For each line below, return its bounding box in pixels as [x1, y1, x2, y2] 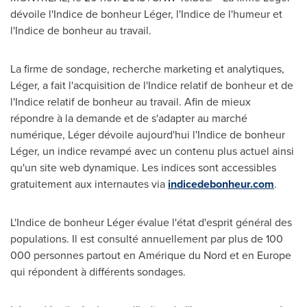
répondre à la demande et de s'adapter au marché [10, 110, 247, 126]
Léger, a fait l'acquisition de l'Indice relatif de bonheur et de [10, 77, 293, 93]
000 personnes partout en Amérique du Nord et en [10, 247, 257, 263]
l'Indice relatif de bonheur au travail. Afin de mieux [10, 94, 251, 110]
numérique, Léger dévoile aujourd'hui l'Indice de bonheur [10, 127, 285, 143]
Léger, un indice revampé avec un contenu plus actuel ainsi [10, 143, 294, 159]
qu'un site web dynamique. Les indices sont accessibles [10, 160, 276, 175]
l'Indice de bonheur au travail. [10, 23, 151, 38]
